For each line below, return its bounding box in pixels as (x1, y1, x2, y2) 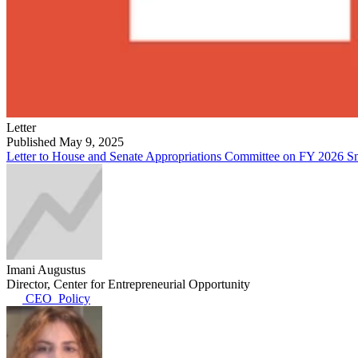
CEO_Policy (22, 291, 90, 305)
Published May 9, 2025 (6, 134, 124, 149)
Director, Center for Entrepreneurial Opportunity (6, 276, 250, 291)
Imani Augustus (6, 262, 86, 276)
